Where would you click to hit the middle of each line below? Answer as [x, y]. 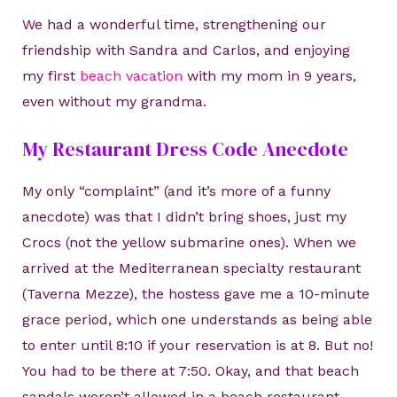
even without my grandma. [114, 102]
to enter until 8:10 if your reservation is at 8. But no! [197, 345]
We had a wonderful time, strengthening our [174, 25]
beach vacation [131, 76]
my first [51, 76]
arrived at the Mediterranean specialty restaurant [191, 268]
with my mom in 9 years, [269, 76]
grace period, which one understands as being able [197, 319]
